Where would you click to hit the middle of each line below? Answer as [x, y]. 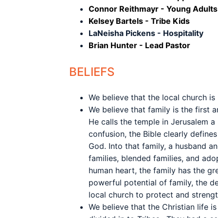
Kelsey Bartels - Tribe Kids [139, 21]
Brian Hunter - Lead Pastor [139, 45]
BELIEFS [92, 72]
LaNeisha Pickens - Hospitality [146, 33]
